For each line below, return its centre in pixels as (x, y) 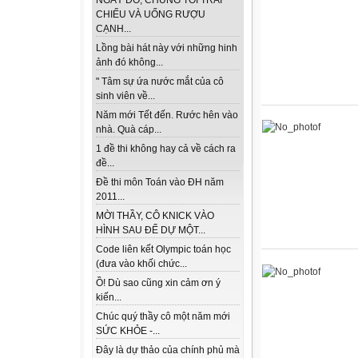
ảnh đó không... (129, 63)
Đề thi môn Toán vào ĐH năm (160, 183)
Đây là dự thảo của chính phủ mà (168, 350)
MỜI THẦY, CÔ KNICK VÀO (155, 216)
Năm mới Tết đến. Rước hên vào (167, 115)
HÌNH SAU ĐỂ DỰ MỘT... (151, 231)
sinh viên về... (125, 96)
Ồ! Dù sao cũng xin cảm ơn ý (158, 283)
